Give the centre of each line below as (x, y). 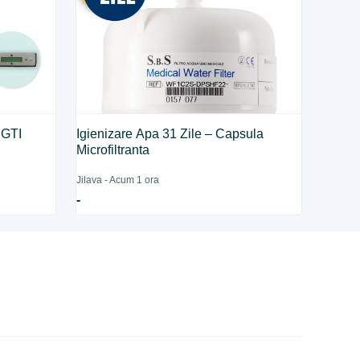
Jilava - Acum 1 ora (118, 180)
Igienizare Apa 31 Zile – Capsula (170, 134)
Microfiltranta (113, 150)
